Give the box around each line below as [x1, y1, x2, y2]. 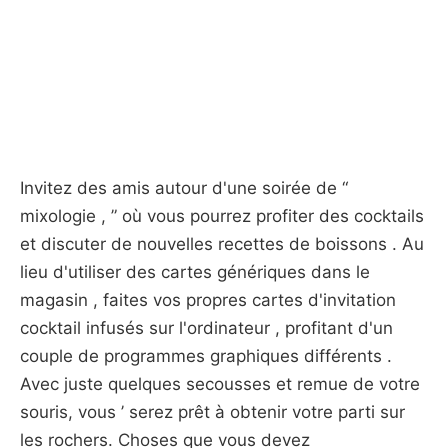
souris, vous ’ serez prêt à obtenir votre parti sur [20, 402, 405, 422]
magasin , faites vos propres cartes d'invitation [20, 290, 396, 310]
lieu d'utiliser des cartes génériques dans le [20, 262, 370, 282]
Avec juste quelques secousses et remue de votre [20, 374, 420, 394]
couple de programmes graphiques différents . [20, 346, 392, 366]
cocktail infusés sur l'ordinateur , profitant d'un [20, 318, 393, 338]
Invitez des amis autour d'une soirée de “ [20, 178, 348, 198]
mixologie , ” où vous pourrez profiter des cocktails [20, 206, 424, 226]
